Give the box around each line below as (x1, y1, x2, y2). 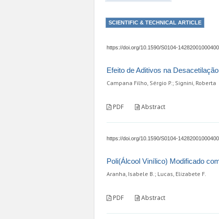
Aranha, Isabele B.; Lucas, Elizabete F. (107, 170, 206, 178)
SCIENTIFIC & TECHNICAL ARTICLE (109, 20, 201, 26)
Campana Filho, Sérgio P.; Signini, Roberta (107, 79, 216, 87)
